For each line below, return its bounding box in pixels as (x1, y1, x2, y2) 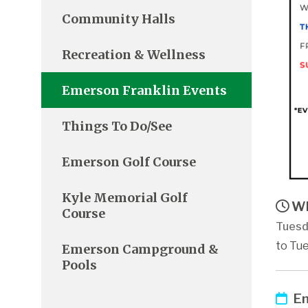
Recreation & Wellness (62, 46, 206, 63)
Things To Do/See (62, 118, 172, 134)
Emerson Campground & (62, 241, 219, 257)
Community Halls (62, 10, 175, 27)
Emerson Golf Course (62, 153, 196, 170)
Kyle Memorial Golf (62, 189, 188, 206)
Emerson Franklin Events (62, 82, 227, 98)
